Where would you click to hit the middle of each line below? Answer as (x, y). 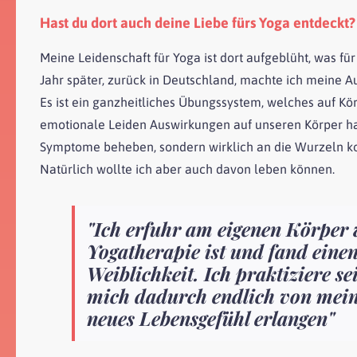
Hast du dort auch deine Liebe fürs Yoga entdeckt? (198, 23)
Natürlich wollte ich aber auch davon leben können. (187, 169)
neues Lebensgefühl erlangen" (211, 318)
